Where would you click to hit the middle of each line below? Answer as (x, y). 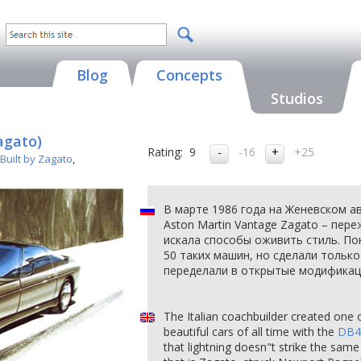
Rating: (165, 152)
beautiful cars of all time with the (251, 332)
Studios (297, 98)
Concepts (189, 75)
